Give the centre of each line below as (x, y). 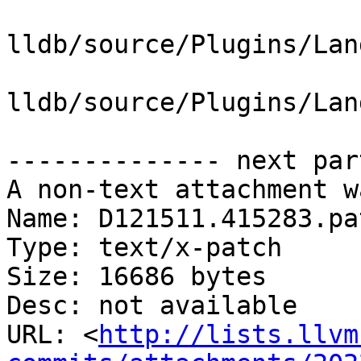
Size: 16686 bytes (137, 277)
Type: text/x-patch (144, 248)
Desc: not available (152, 306)
